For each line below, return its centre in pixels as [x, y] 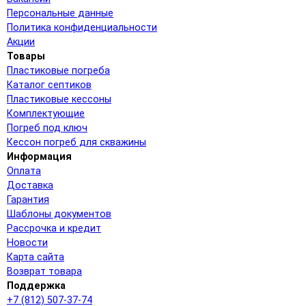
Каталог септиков [49, 85]
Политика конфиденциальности [82, 27]
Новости [27, 242]
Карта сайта [36, 257]
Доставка [30, 185]
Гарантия [28, 199]
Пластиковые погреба [58, 70]
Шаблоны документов [59, 214]
